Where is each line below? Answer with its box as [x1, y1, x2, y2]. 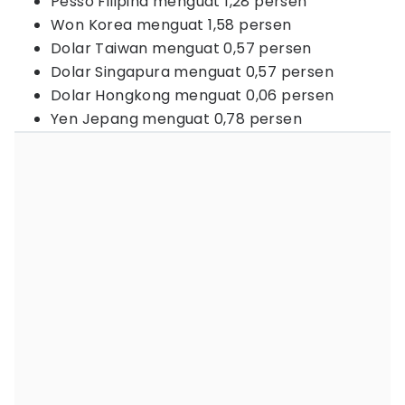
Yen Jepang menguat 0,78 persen [51, 108, 302, 129]
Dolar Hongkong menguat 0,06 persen [51, 85, 334, 106]
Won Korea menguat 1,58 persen [51, 14, 292, 35]
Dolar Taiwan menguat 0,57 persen [51, 38, 312, 59]
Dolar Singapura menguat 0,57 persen [51, 61, 334, 82]
